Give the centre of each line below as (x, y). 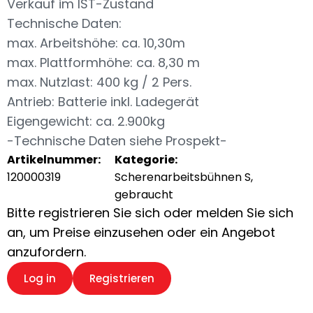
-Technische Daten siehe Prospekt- (117, 141)
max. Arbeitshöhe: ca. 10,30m (96, 43)
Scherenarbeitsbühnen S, (184, 177)
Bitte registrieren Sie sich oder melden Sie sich (150, 213)
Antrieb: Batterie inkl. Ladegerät (103, 102)
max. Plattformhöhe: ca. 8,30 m (103, 63)
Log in (40, 279)
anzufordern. (46, 252)
